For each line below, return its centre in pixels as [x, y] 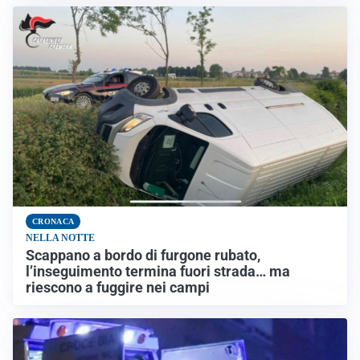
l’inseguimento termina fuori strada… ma [158, 272]
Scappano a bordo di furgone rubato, [143, 256]
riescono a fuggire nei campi [118, 288]
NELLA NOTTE [60, 238]
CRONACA [53, 222]
